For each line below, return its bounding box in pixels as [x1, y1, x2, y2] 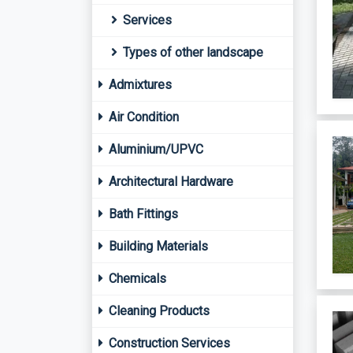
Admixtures [106, 77, 172, 92]
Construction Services [106, 336, 230, 351]
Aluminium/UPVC [106, 142, 203, 157]
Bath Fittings [106, 206, 178, 221]
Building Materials [106, 239, 208, 254]
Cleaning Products [106, 303, 210, 318]
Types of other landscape [120, 45, 263, 60]
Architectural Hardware [106, 174, 233, 189]
